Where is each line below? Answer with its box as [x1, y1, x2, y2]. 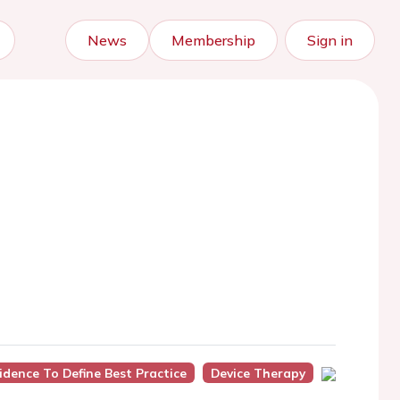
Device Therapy [210, 365, 305, 380]
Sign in [307, 31, 353, 49]
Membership [171, 31, 255, 49]
